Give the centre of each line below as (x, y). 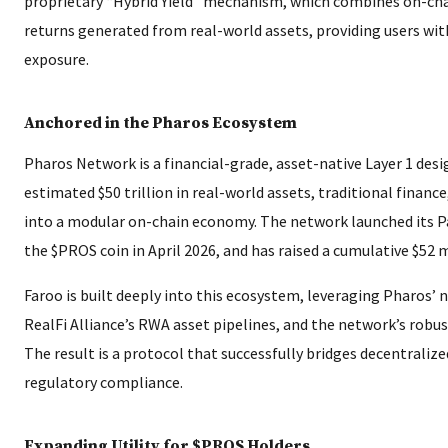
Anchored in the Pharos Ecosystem (160, 122)
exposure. (56, 58)
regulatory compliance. (103, 381)
